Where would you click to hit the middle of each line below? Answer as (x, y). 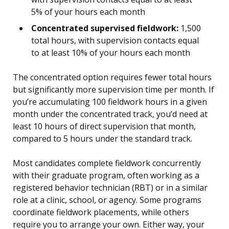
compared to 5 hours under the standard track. (102, 139)
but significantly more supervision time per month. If (113, 90)
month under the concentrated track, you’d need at (110, 114)
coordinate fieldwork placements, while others (101, 212)
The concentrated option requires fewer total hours (112, 77)
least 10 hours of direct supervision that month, (104, 127)
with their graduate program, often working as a (106, 176)
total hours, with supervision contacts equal (115, 41)
